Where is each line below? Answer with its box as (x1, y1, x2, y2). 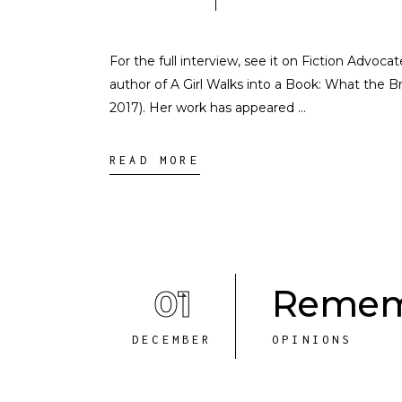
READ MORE (109, 153, 200, 167)
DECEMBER (132, 333, 213, 346)
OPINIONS (272, 333, 353, 346)
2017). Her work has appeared (109, 100, 298, 116)
